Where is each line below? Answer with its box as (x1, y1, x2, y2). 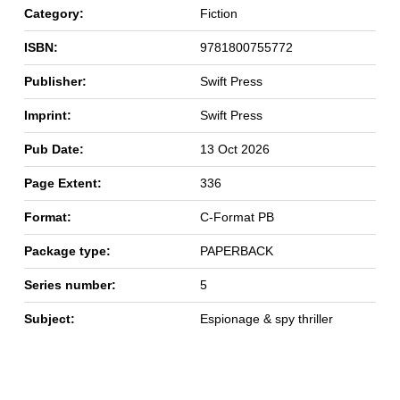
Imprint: (23, 108, 71, 123)
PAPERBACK (199, 244, 273, 259)
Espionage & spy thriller (199, 312, 333, 327)
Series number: (23, 278, 116, 293)
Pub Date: (23, 142, 84, 157)
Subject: (23, 312, 75, 327)
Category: (23, 6, 84, 21)
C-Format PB (199, 210, 274, 225)
